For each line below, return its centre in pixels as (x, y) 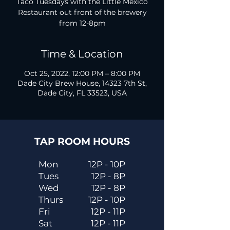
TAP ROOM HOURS (82, 141)
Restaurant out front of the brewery (82, 12)
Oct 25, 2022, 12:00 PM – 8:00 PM (82, 73)
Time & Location (82, 54)
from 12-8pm (82, 23)
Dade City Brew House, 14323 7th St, (82, 83)
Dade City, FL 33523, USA (82, 93)
